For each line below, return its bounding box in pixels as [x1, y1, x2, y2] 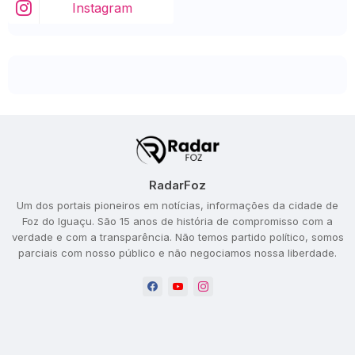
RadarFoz [149, 177, 206, 193]
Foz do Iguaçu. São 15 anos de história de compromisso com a [22, 215, 333, 228]
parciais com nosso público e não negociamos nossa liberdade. [18, 246, 337, 260]
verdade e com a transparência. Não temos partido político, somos [11, 231, 344, 244]
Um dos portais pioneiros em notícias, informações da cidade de [17, 199, 338, 212]
